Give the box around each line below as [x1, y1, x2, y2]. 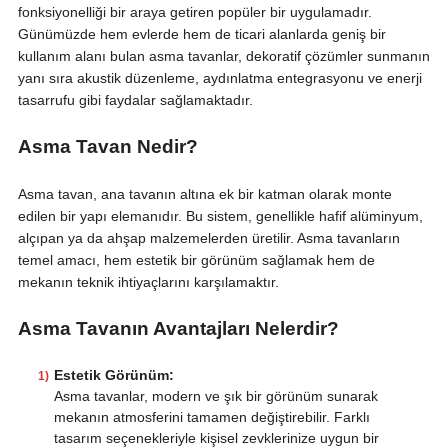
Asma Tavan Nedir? [17, 136, 198, 158]
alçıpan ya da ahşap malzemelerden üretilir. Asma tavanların [17, 230, 400, 247]
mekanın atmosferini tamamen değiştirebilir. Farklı [53, 409, 370, 426]
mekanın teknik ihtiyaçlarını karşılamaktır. [17, 274, 279, 291]
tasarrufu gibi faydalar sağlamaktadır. [17, 92, 253, 109]
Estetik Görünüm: [53, 367, 174, 384]
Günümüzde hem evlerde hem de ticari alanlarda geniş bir [17, 26, 386, 43]
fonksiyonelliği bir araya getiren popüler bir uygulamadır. [17, 4, 372, 21]
